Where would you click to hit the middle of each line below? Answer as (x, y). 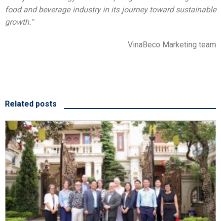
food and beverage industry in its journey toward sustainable (110, 10)
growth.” (19, 22)
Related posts (31, 104)
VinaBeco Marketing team (172, 45)
